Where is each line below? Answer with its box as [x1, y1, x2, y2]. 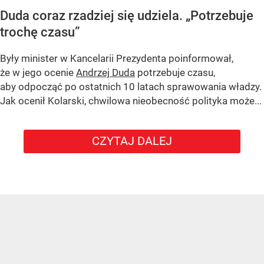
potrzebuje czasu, [135, 66, 215, 78]
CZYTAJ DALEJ [92, 133, 172, 148]
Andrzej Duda [76, 66, 135, 78]
